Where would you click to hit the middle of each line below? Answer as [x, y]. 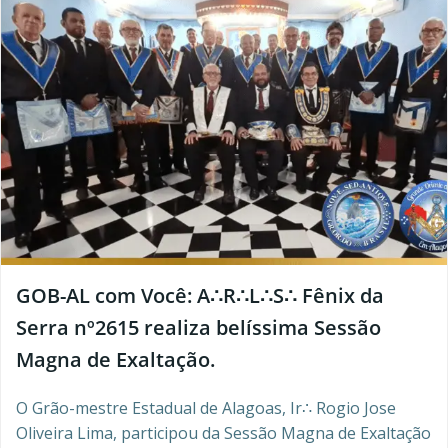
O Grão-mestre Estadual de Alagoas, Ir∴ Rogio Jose [206, 408]
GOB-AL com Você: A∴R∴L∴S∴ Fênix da [200, 295]
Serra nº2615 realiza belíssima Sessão [198, 327]
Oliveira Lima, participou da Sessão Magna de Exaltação [223, 433]
